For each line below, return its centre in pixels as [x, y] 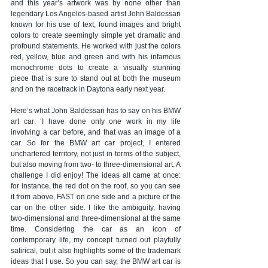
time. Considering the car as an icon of [96, 229]
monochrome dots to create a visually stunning [96, 68]
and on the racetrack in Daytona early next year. [88, 89]
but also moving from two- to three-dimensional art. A [96, 165]
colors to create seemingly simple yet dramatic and [96, 36]
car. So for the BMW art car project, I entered [96, 143]
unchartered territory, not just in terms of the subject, [96, 154]
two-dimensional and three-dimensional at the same [96, 219]
